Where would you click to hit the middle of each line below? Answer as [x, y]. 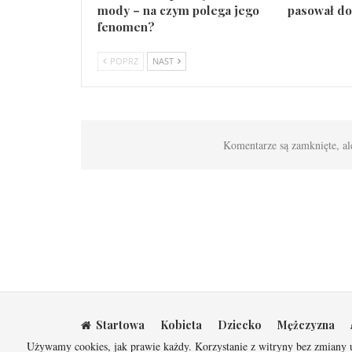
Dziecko [240, 325]
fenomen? [126, 27]
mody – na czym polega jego [178, 11]
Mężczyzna [306, 325]
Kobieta [181, 325]
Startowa [120, 325]
